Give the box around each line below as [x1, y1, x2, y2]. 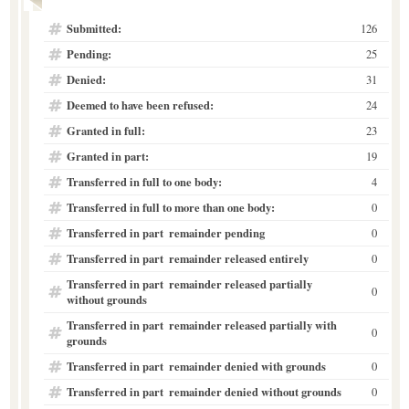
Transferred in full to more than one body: [66, 198, 275, 215]
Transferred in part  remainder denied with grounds [66, 357, 326, 374]
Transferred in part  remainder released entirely [66, 249, 309, 267]
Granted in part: [66, 147, 149, 164]
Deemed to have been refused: [66, 96, 214, 113]
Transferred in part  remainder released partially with [66, 316, 337, 333]
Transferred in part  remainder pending [66, 224, 265, 241]
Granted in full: [66, 121, 145, 139]
